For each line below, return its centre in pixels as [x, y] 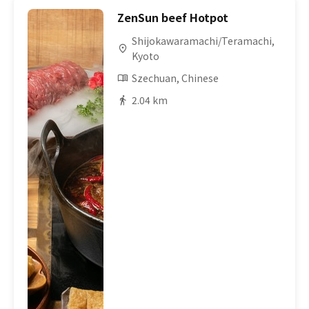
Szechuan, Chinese [176, 78]
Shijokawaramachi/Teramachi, [203, 41]
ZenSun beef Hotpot [173, 17]
